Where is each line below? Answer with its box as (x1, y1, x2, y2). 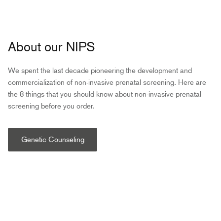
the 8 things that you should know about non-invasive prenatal (8, 90, 201, 99)
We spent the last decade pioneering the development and (8, 66, 192, 75)
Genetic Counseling (21, 135, 84, 144)
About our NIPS (8, 39, 95, 55)
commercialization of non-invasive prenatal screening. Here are (8, 78, 206, 87)
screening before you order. (8, 102, 94, 111)
